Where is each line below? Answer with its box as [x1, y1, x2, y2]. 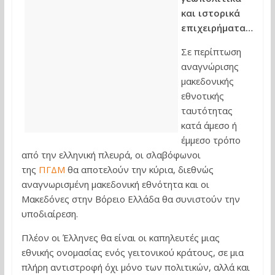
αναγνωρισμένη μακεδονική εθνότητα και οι [21, 178, 209, 190]
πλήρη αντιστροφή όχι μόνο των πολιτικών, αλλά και [21, 261, 250, 273]
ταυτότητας [180, 104, 233, 117]
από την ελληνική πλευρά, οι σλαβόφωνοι [21, 149, 201, 161]
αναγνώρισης [180, 60, 239, 72]
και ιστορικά [180, 7, 240, 19]
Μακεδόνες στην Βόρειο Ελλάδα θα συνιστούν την [21, 193, 240, 205]
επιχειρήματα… [180, 21, 253, 34]
